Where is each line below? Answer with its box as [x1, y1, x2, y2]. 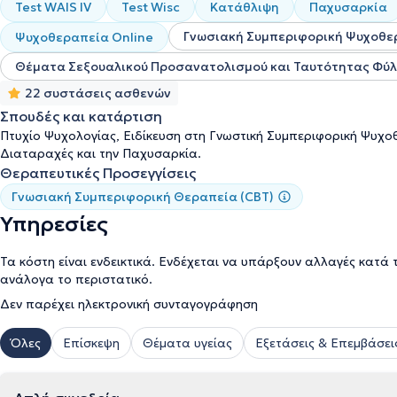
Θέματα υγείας [143, 335, 232, 351]
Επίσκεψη [63, 335, 120, 351]
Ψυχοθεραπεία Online [15, 29, 153, 45]
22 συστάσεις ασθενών [25, 85, 171, 101]
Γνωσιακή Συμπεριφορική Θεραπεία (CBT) [12, 189, 274, 205]
